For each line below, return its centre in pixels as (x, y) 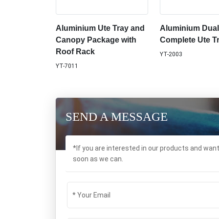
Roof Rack (75, 52)
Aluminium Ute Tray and (100, 28)
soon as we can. (98, 159)
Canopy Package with (96, 40)
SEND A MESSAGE (117, 117)
